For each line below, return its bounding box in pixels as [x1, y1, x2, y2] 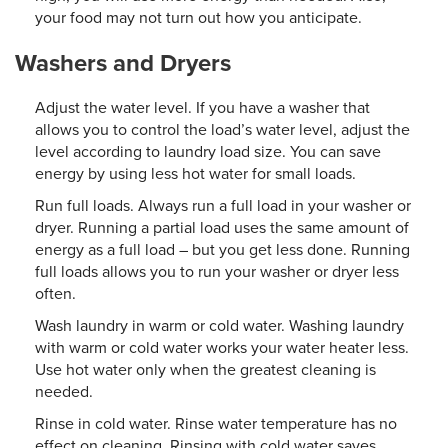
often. [35, 282, 76, 305]
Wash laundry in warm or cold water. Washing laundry [35, 314, 404, 337]
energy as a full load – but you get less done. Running [35, 238, 410, 261]
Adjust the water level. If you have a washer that [35, 96, 370, 119]
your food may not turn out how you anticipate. [35, 6, 362, 29]
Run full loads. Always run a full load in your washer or [35, 194, 411, 217]
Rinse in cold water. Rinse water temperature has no [35, 412, 397, 435]
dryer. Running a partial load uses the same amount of [35, 216, 409, 239]
